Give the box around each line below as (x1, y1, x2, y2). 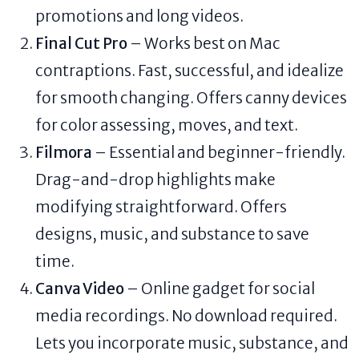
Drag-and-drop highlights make (35, 169, 276, 189)
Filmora (35, 142, 92, 162)
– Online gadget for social (124, 278, 315, 298)
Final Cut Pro (35, 33, 127, 53)
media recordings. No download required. (35, 305, 337, 325)
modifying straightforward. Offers (35, 196, 287, 216)
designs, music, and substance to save (35, 224, 309, 244)
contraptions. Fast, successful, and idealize (35, 60, 344, 80)
